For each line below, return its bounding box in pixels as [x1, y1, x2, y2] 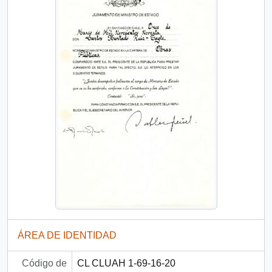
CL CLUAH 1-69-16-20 [76, 258, 175, 269]
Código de [21, 258, 67, 269]
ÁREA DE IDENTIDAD [18, 230, 117, 241]
